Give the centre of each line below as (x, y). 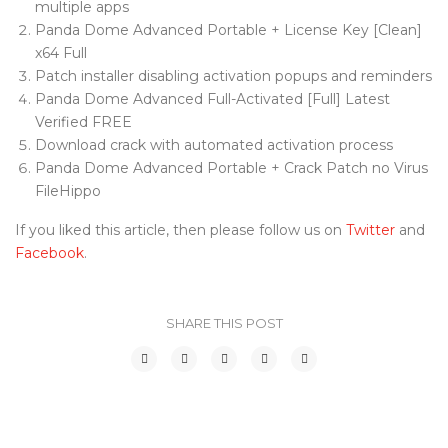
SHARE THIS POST (224, 322)
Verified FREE (83, 121)
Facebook (49, 252)
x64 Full (61, 52)
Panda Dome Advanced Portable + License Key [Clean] (228, 29)
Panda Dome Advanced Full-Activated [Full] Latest (212, 98)
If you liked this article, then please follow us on (180, 229)
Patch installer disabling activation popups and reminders (233, 75)
